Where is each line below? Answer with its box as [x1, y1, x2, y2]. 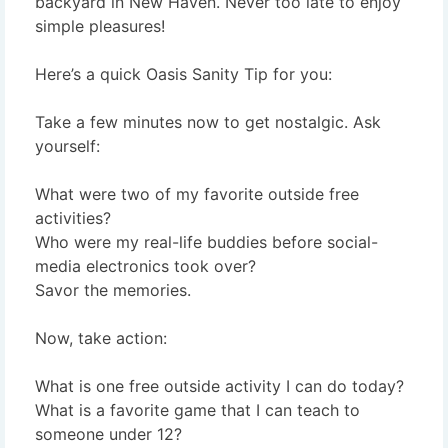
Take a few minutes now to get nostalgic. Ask [35, 111, 381, 132]
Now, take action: [35, 327, 167, 348]
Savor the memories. [35, 279, 191, 300]
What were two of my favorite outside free [35, 183, 359, 204]
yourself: [35, 135, 100, 156]
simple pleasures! [35, 15, 165, 36]
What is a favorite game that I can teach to [35, 399, 360, 420]
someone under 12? [35, 423, 182, 444]
